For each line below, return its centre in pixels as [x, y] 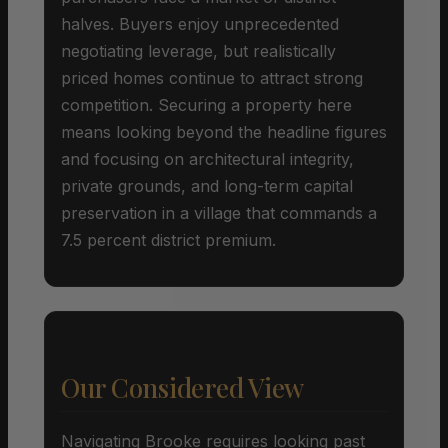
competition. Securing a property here [206, 104]
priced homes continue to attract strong [212, 77]
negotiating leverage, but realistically [198, 50]
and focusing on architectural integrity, [207, 158]
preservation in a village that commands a [219, 212]
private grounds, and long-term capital [207, 185]
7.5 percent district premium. [168, 239]
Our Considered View [183, 387]
